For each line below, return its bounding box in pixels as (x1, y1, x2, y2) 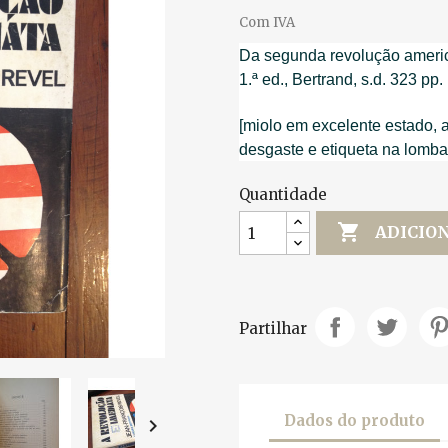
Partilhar (239, 319, 307, 339)
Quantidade (239, 184, 327, 204)
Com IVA (239, 13, 295, 31)
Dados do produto (284, 411, 425, 431)
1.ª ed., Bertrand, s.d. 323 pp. (239, 70, 443, 88)
